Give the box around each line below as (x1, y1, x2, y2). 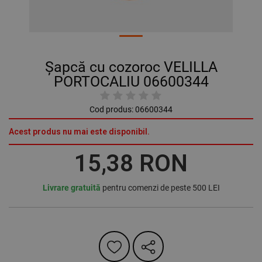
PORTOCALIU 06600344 (53, 73, 209, 91)
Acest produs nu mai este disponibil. (9, 127, 150, 137)
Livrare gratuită (42, 183, 101, 193)
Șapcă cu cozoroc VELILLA (44, 58, 218, 76)
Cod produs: (89, 105, 133, 115)
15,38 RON (74, 150, 188, 178)
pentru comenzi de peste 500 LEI (100, 183, 220, 193)
